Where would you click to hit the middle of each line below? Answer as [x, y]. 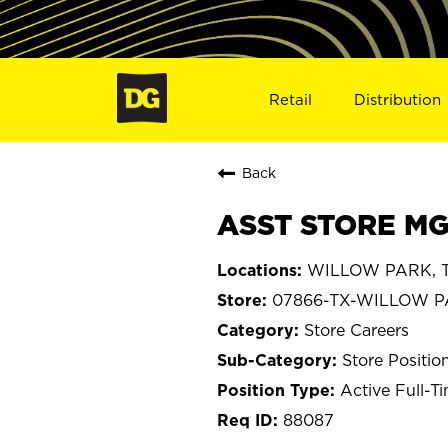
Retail [290, 99]
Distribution [398, 99]
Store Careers [356, 329]
